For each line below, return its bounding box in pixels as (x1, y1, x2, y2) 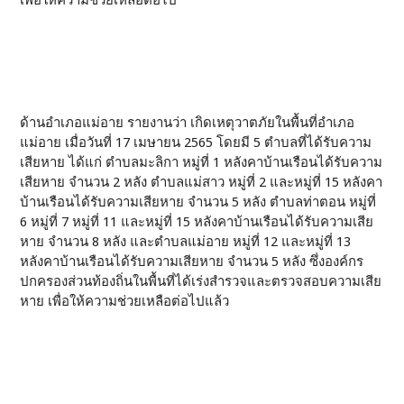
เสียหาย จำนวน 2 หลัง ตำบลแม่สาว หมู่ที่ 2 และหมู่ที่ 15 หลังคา (20, 174, 383, 190)
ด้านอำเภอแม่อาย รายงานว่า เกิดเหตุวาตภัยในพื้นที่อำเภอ (20, 115, 355, 131)
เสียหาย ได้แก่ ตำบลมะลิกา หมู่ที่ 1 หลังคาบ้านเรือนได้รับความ (20, 154, 383, 170)
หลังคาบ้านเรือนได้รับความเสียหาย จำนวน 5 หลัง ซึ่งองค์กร (20, 253, 364, 270)
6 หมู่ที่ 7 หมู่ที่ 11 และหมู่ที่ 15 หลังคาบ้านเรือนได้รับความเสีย (20, 214, 374, 230)
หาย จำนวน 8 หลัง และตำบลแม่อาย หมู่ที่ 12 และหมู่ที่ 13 (20, 234, 352, 250)
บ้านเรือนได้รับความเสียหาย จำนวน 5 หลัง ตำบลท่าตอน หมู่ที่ (20, 194, 377, 210)
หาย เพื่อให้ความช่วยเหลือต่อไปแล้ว (20, 293, 230, 309)
